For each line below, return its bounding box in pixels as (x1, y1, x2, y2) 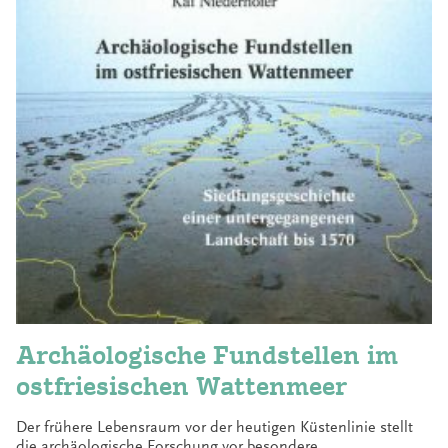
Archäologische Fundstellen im (16, 339, 398, 370)
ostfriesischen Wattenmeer (16, 370, 347, 401)
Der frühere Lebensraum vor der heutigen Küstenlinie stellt (16, 418, 413, 437)
